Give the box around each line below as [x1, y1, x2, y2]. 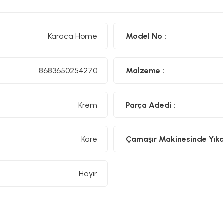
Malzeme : [126, 65, 164, 75]
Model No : [126, 31, 166, 41]
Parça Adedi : [126, 100, 176, 110]
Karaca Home [48, 31, 97, 41]
